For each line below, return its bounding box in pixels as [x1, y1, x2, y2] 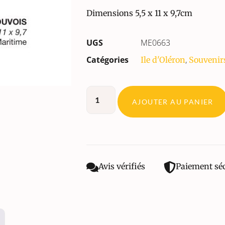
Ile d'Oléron [141, 54, 185, 65]
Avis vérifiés [98, 161, 145, 171]
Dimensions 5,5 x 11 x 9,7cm [86, 8, 192, 19]
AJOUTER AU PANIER [132, 97, 213, 106]
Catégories [86, 54, 129, 65]
